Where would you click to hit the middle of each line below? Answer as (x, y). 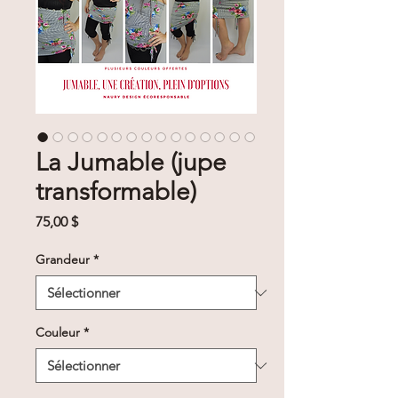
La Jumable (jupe (131, 162)
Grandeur (63, 259)
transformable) (116, 191)
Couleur (58, 332)
